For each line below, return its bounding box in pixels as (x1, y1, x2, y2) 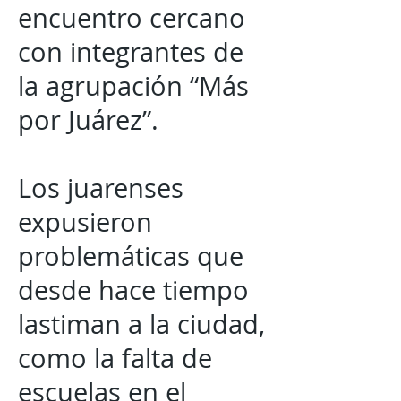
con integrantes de (18, 35, 243, 69)
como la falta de (18, 341, 212, 375)
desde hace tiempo (18, 273, 249, 307)
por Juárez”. (18, 103, 158, 137)
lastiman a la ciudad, (18, 307, 265, 341)
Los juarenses (18, 171, 183, 205)
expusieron (18, 205, 152, 239)
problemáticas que (18, 239, 243, 273)
